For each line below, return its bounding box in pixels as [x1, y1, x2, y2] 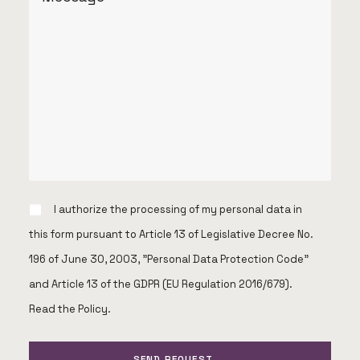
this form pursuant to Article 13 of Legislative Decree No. [29, 227, 313, 241]
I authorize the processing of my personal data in [54, 202, 303, 216]
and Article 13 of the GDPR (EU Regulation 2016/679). [29, 277, 292, 291]
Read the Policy [29, 302, 108, 316]
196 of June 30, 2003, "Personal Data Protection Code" [29, 252, 309, 266]
